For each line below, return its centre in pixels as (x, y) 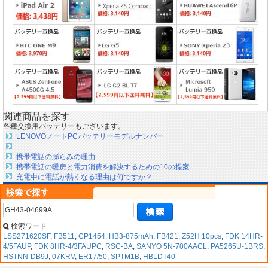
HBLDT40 (159, 257)
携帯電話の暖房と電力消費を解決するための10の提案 (103, 167)
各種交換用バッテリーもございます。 (64, 127)
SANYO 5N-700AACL (172, 247)
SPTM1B (125, 257)
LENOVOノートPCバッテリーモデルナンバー (90, 137)
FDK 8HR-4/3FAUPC (68, 247)
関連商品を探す (36, 117)
